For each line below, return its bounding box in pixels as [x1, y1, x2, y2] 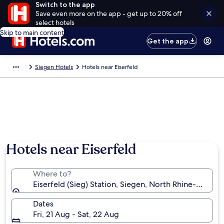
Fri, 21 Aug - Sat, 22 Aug [33, 209, 119, 219]
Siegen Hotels [35, 63, 73, 71]
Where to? [33, 168, 71, 179]
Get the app [147, 36, 189, 45]
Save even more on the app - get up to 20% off [35, 9, 182, 18]
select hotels [35, 18, 74, 27]
